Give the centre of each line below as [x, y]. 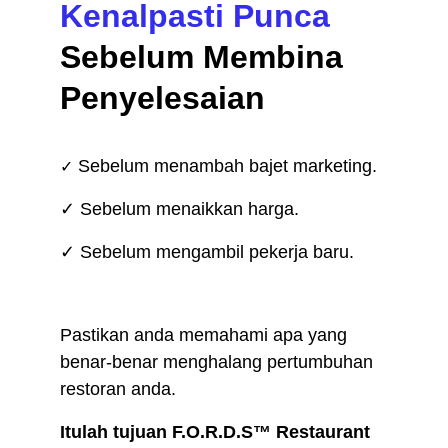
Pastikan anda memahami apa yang [206, 335]
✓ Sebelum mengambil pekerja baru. [207, 252]
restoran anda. [118, 389]
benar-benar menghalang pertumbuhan [219, 362]
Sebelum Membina [206, 56]
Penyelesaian [162, 97]
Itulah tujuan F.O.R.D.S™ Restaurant [217, 432]
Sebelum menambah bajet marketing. [225, 166]
